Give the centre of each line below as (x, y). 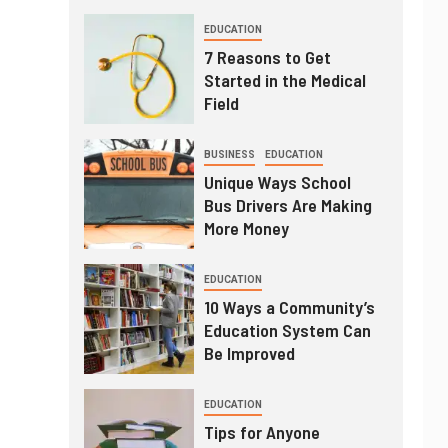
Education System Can (287, 329)
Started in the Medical (284, 79)
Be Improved (249, 352)
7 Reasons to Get (267, 56)
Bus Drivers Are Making (287, 204)
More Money (246, 227)
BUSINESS (229, 154)
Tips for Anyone (261, 431)
